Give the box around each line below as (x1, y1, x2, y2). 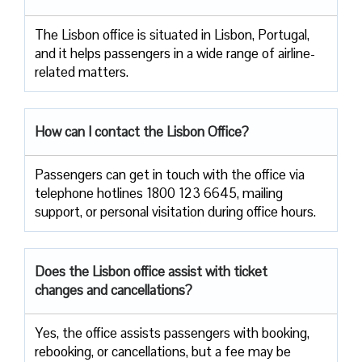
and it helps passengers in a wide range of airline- (35, 44, 315, 62)
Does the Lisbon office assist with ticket (35, 262, 267, 280)
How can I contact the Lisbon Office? (35, 122, 249, 141)
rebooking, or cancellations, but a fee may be (35, 342, 291, 360)
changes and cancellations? (35, 280, 192, 299)
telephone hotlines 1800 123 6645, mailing (35, 183, 283, 202)
